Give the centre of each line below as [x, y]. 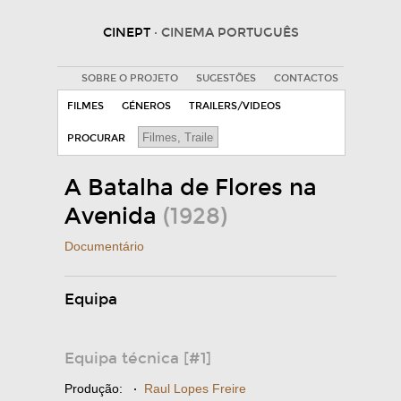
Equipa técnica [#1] [138, 358]
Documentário [104, 246]
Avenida [114, 217]
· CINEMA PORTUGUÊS [226, 33]
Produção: [94, 388]
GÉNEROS [146, 106]
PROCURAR [96, 138]
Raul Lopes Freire [195, 388]
